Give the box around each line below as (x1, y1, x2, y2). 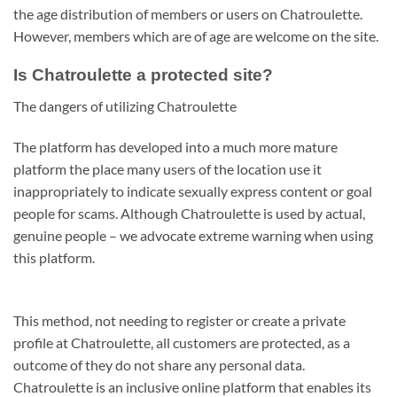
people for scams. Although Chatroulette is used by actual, (13, 204, 365, 222)
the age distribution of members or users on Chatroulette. (13, 4, 362, 22)
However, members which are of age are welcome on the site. (13, 27, 378, 44)
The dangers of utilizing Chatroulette (13, 97, 237, 114)
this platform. (13, 248, 95, 266)
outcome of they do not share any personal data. (13, 355, 305, 373)
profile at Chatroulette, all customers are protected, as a (13, 333, 350, 351)
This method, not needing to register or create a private (13, 311, 346, 329)
